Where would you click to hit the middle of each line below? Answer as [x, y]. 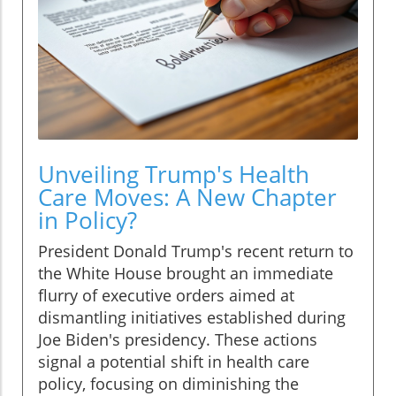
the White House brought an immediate [186, 274]
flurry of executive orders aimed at [166, 296]
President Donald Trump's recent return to [196, 251]
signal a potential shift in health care [174, 362]
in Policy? [88, 221]
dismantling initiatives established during [192, 318]
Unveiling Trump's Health [174, 175]
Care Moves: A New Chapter [187, 198]
